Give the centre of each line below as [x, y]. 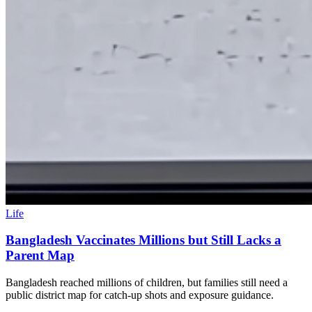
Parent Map [40, 256]
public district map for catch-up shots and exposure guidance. [140, 295]
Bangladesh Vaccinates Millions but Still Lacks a [143, 240]
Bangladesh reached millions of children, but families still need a [147, 282]
